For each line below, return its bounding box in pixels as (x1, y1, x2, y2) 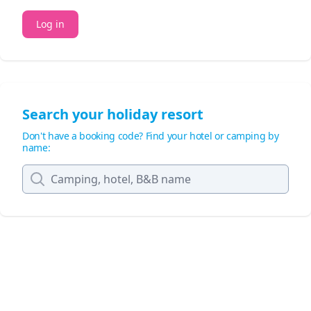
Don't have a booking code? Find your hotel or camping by (22, 129, 279, 143)
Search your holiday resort (22, 105, 203, 124)
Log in (36, 17, 65, 31)
